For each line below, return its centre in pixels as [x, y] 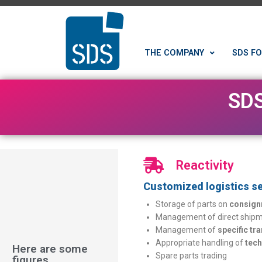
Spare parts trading [191, 256]
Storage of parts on [192, 204]
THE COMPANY [174, 53]
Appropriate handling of [200, 243]
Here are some [50, 249]
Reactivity [205, 165]
